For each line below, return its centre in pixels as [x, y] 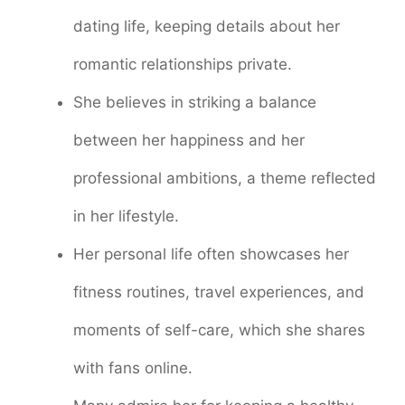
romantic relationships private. [183, 65]
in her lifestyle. [126, 217]
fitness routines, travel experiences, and [219, 292]
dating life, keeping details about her [207, 27]
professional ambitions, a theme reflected [225, 179]
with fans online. [133, 368]
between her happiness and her [189, 141]
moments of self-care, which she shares [219, 330]
